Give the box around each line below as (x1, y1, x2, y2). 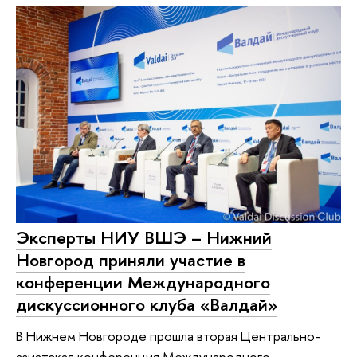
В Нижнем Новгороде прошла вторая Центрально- (16, 327, 320, 346)
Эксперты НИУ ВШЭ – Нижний (16, 225, 272, 249)
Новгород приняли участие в (16, 247, 245, 272)
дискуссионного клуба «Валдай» (16, 292, 277, 316)
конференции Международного (16, 269, 270, 294)
